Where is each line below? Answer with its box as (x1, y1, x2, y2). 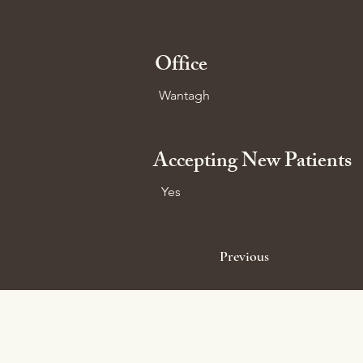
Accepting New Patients (153, 145, 352, 181)
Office (155, 49, 207, 84)
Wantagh (159, 88, 210, 103)
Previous (220, 247, 269, 265)
